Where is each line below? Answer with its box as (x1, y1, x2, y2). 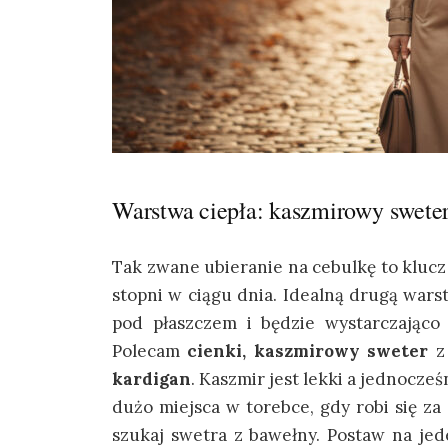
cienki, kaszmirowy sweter (187, 340, 429, 362)
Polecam (112, 340, 188, 362)
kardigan (112, 368, 191, 390)
